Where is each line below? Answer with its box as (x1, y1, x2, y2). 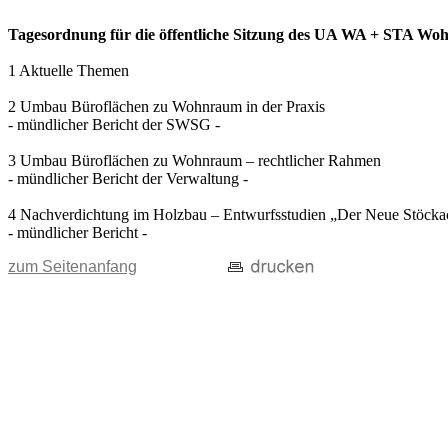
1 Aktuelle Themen (8, 62, 129, 79)
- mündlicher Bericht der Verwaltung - (8, 170, 248, 187)
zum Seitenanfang (8, 258, 137, 275)
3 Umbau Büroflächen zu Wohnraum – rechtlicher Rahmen (8, 152, 381, 169)
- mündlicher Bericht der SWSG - (8, 116, 220, 133)
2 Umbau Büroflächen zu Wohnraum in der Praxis (8, 98, 325, 115)
